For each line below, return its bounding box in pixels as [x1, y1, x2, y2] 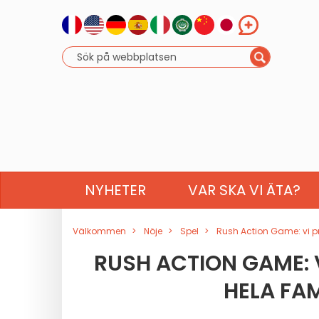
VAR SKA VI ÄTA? [188, 180, 301, 200]
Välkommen [73, 225, 126, 237]
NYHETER [85, 180, 147, 200]
